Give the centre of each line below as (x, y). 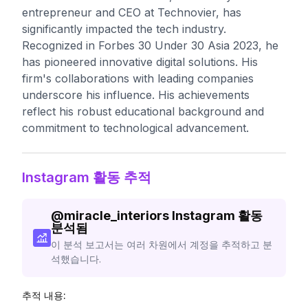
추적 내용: (44, 295)
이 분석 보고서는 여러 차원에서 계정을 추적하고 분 (162, 244)
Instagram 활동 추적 (87, 177)
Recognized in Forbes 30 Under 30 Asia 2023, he (150, 45)
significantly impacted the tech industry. (124, 29)
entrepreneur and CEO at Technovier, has (132, 12)
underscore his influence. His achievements (136, 95)
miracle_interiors (117, 216)
